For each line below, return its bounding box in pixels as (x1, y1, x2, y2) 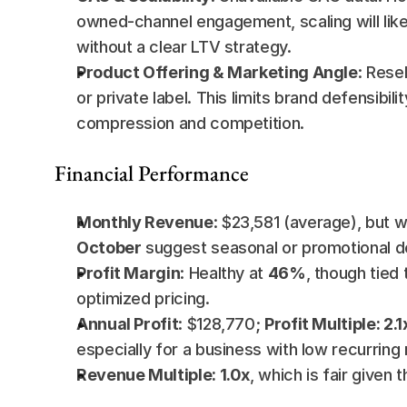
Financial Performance (55, 159, 249, 187)
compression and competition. (76, 114, 304, 133)
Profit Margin (76, 263, 181, 283)
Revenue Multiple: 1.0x (76, 365, 251, 384)
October (76, 238, 142, 257)
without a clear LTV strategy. (76, 37, 292, 56)
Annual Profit (76, 314, 179, 333)
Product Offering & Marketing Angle (76, 63, 358, 82)
